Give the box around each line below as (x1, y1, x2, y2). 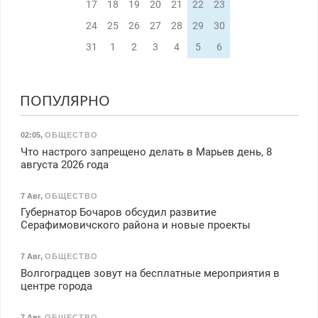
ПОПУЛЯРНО (19, 91, 110, 111)
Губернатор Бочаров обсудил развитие (20, 206, 216, 219)
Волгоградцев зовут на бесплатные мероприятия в (20, 266, 280, 280)
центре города (20, 279, 92, 292)
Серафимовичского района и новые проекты (20, 219, 251, 232)
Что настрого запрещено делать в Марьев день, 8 (20, 145, 272, 158)
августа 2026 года (20, 158, 109, 171)
